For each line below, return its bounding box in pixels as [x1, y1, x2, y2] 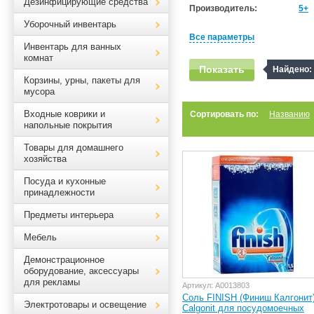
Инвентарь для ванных [24, 41, 121, 52]
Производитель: [189, 4, 257, 13]
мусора [24, 86, 55, 97]
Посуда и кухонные [24, 176, 106, 186]
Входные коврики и [24, 109, 105, 119]
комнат [24, 53, 53, 63]
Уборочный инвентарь [24, 19, 116, 29]
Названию [269, 109, 310, 119]
